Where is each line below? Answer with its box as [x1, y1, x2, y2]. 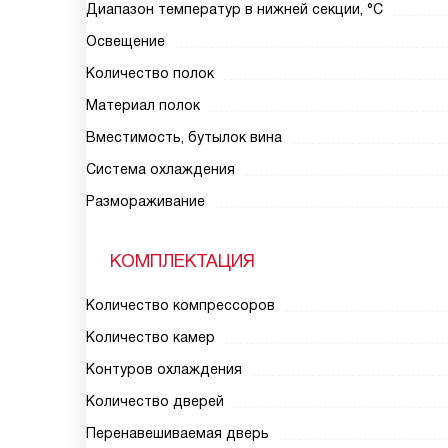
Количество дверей [86, 393, 224, 409]
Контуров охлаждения [86, 361, 242, 377]
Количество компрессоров [86, 297, 275, 313]
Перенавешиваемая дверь [86, 425, 269, 441]
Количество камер [86, 329, 215, 345]
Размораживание [86, 193, 205, 209]
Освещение [86, 33, 165, 49]
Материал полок [86, 97, 200, 113]
